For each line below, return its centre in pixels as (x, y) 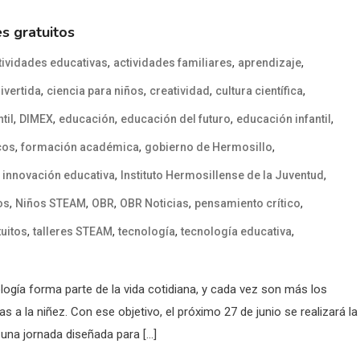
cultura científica (259, 90)
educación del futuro (176, 119)
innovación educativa (59, 175)
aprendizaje (270, 62)
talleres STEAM (73, 231)
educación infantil (284, 119)
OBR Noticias (154, 203)
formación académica (80, 147)
